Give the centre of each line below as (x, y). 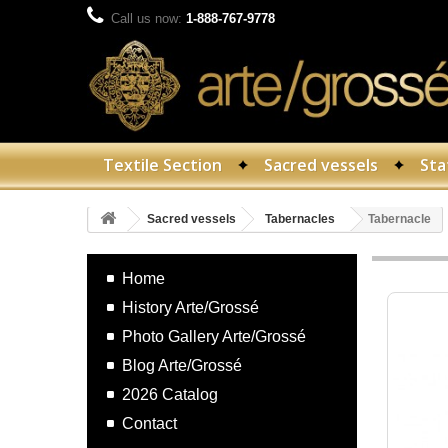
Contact (149, 423)
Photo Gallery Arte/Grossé (214, 336)
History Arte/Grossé (190, 307)
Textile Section (162, 164)
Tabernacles (300, 219)
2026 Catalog (170, 394)
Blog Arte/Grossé (182, 365)
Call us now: (148, 18)
